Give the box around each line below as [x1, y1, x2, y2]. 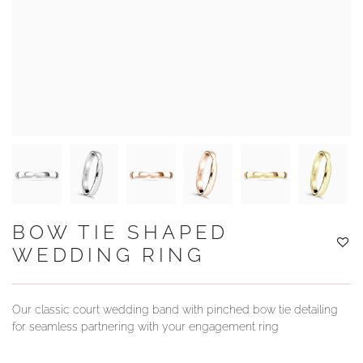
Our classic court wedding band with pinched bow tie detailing [12, 302, 338, 316]
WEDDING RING [12, 242, 205, 267]
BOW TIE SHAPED [12, 220, 229, 244]
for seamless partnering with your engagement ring [12, 319, 279, 333]
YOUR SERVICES [24, 15, 143, 29]
